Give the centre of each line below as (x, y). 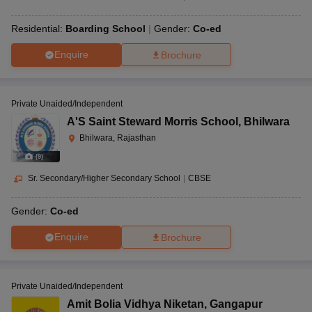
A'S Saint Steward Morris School (153, 121)
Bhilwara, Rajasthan (118, 138)
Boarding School (106, 28)
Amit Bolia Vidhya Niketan (135, 304)
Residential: (38, 28)
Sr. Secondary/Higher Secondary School (104, 178)
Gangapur (236, 304)
